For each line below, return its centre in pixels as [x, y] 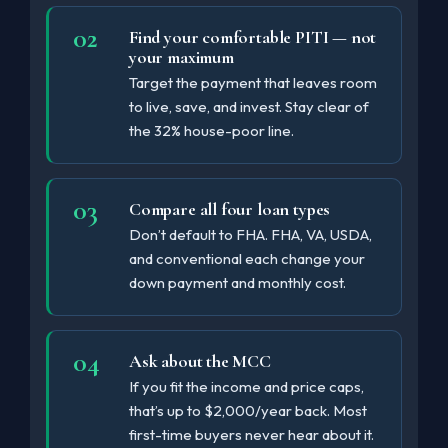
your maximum [181, 56]
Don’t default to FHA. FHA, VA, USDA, [250, 234]
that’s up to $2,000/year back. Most [248, 410]
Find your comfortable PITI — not [253, 36]
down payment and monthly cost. [237, 282]
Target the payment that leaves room [253, 82]
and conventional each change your [247, 258]
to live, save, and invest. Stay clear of [249, 106]
